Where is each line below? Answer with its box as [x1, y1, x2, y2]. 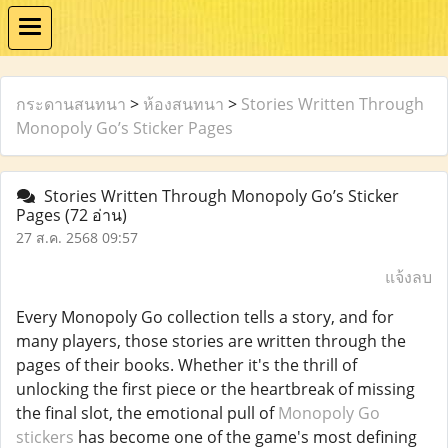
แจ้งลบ [385, 266, 432, 288]
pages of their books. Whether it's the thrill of [16, 354, 357, 376]
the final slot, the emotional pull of [16, 402, 278, 424]
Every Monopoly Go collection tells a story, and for [16, 306, 394, 328]
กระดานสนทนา [16, 93, 126, 115]
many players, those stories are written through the [16, 330, 406, 352]
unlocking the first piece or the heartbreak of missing [16, 378, 415, 400]
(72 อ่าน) [65, 204, 127, 226]
